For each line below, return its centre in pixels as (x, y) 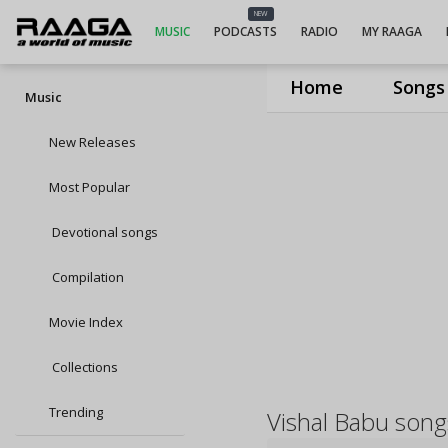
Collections (83, 367)
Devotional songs (103, 232)
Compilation (86, 277)
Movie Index (86, 322)
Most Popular (89, 187)
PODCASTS (245, 31)
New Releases (92, 142)
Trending (76, 412)
